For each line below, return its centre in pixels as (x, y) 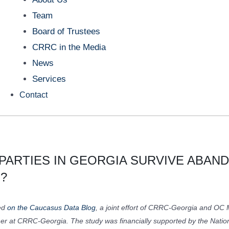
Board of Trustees (66, 31)
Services (49, 79)
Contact (33, 95)
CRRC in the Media (69, 47)
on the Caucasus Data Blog (51, 208)
